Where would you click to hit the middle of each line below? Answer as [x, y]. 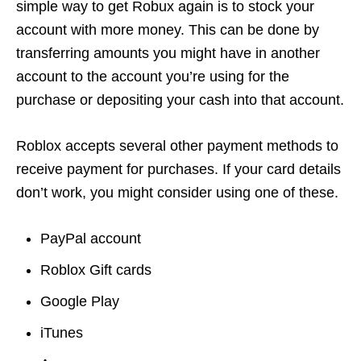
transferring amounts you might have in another [168, 54]
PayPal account [91, 239]
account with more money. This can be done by [168, 30]
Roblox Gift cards [96, 270]
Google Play [80, 302]
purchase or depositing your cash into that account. [180, 100]
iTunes [62, 333]
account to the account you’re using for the [153, 77]
